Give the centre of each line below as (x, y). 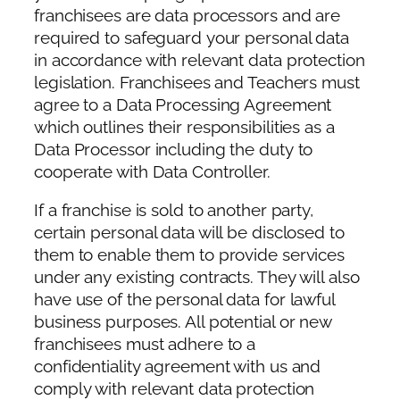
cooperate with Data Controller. (152, 171)
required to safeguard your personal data (192, 37)
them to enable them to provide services (190, 255)
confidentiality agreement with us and (178, 367)
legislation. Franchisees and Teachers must (197, 82)
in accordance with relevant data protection (200, 60)
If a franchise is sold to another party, (174, 211)
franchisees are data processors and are (187, 15)
